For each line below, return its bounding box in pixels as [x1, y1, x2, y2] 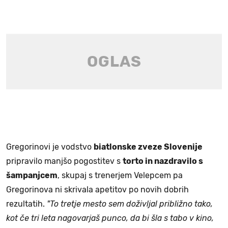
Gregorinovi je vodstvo [6, 141, 94, 152]
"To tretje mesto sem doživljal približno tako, [47, 198, 213, 209]
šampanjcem [6, 170, 58, 180]
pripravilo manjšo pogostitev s [6, 156, 123, 166]
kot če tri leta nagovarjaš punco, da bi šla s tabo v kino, [6, 213, 214, 223]
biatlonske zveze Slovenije [94, 141, 203, 152]
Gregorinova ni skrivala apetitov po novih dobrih [6, 184, 189, 194]
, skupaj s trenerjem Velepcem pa [58, 170, 183, 180]
